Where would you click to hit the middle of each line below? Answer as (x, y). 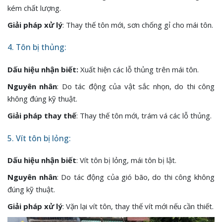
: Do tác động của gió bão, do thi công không (136, 177)
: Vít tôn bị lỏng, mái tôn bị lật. (126, 160)
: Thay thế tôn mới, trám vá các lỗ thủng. (144, 115)
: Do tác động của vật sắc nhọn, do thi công (136, 86)
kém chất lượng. (34, 8)
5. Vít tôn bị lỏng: (39, 138)
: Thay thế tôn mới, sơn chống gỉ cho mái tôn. (138, 25)
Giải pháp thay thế (42, 115)
